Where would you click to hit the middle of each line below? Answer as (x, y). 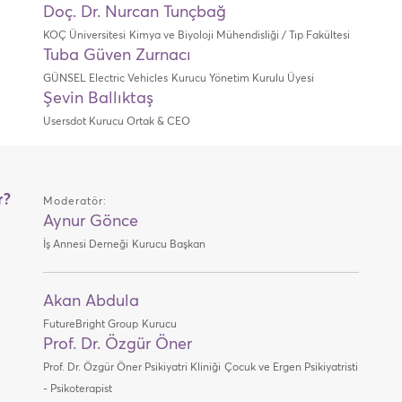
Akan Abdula (91, 301)
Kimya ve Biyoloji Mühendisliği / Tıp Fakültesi (239, 36)
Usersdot (66, 122)
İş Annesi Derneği (85, 245)
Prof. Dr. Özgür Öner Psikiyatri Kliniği (131, 368)
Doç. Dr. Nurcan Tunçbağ (134, 13)
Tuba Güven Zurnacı (117, 56)
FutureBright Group (90, 325)
